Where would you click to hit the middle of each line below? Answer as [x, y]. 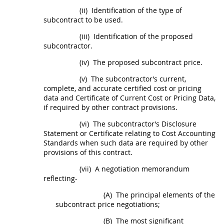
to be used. [103, 20]
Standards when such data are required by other [126, 143]
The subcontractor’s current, [137, 79]
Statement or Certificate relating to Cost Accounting [129, 133]
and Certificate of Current [103, 98]
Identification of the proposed [142, 36]
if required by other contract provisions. [110, 107]
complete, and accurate [84, 88]
